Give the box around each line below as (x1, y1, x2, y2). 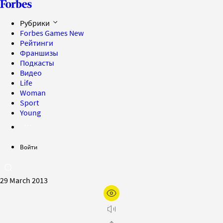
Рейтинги (20, 38, 53, 48)
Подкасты (20, 58, 54, 68)
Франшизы (20, 48, 58, 58)
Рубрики (20, 18, 51, 28)
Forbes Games (20, 28, 69, 38)
